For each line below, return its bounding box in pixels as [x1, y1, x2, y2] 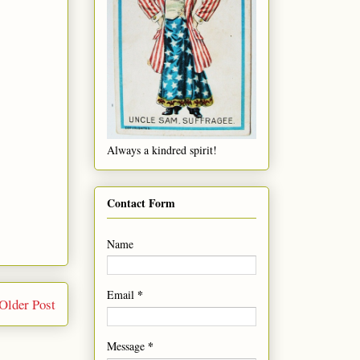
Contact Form [107, 194, 175, 211]
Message [107, 337, 148, 354]
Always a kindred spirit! [107, 142, 217, 158]
